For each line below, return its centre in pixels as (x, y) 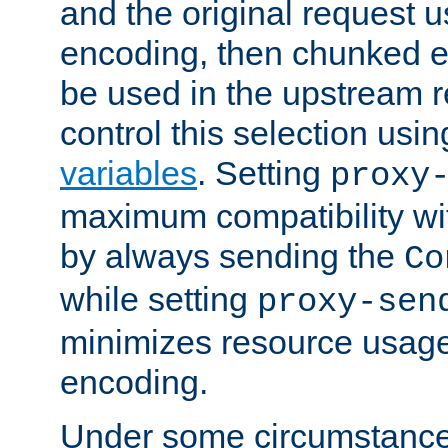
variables (128, 172)
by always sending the (232, 255)
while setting (158, 298)
